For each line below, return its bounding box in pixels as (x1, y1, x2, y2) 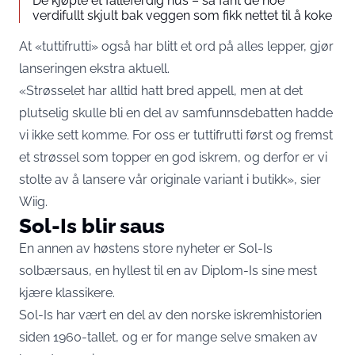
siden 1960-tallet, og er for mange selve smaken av (19, 330, 318, 345)
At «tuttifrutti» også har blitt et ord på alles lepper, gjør (19, 39, 334, 55)
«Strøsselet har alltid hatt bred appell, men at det (19, 83, 303, 99)
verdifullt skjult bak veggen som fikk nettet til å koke (32, 8, 332, 24)
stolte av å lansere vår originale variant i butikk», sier (19, 172, 321, 188)
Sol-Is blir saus (19, 213, 165, 239)
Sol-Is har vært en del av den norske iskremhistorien (19, 307, 322, 323)
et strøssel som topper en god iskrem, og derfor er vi (19, 150, 327, 166)
